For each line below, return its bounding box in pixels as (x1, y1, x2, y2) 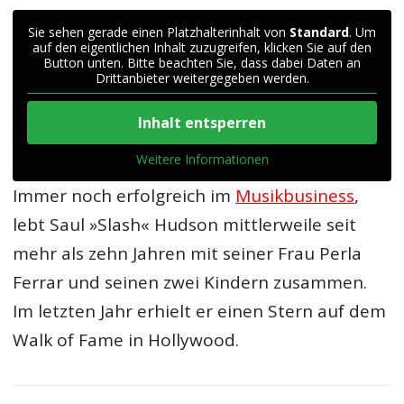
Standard (289, 23, 349, 41)
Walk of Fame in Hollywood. (13, 327, 240, 352)
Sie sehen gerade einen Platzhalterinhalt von (28, 23, 289, 41)
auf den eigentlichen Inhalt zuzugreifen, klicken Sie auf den (32, 38, 372, 56)
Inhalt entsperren (138, 112, 266, 133)
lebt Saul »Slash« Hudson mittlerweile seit (13, 212, 357, 236)
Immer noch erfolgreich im (13, 183, 236, 207)
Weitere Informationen (135, 150, 269, 168)
